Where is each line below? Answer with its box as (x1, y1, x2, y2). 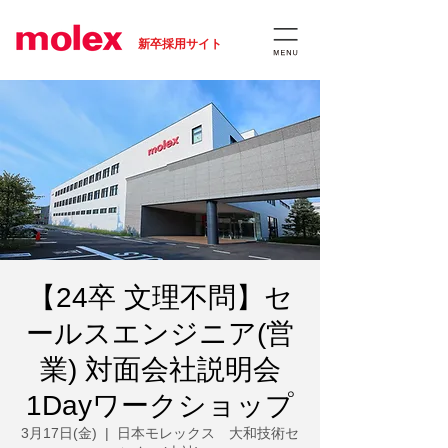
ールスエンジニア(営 (26, 318, 294, 349)
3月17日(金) (21, 425, 97, 441)
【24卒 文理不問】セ (27, 282, 293, 313)
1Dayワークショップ (26, 390, 294, 421)
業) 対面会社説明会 (39, 354, 281, 385)
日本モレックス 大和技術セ (117, 425, 299, 441)
